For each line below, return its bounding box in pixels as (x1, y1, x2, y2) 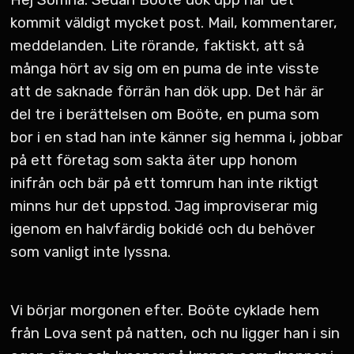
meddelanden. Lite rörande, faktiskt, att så (10, 37, 305, 55)
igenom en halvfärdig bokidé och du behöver (10, 220, 316, 239)
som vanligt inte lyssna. (10, 243, 171, 262)
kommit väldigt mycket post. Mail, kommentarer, (10, 14, 338, 32)
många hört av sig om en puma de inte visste (10, 60, 320, 78)
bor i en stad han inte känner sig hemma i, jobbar (10, 129, 344, 147)
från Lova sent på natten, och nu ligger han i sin (10, 324, 341, 342)
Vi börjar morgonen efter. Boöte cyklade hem (10, 301, 320, 319)
